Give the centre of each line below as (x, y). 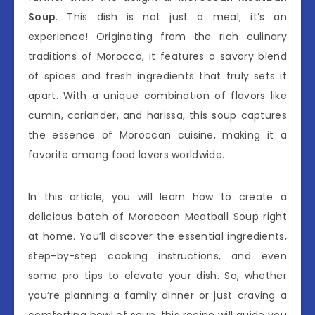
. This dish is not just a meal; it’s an (171, 17)
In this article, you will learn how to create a (157, 197)
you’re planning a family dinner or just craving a (157, 295)
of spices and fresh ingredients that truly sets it (157, 76)
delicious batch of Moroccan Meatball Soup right (157, 216)
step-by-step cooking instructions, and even (157, 256)
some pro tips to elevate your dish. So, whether (157, 275)
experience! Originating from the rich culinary (157, 36)
